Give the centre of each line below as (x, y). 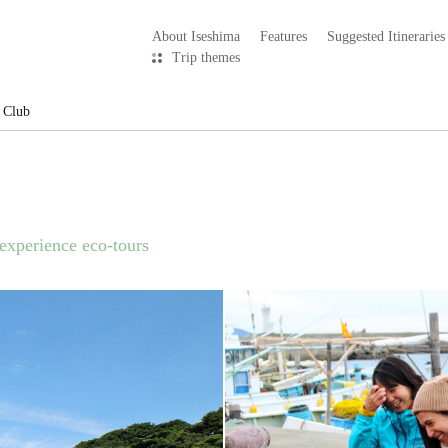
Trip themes (206, 57)
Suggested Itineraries (386, 36)
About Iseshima (196, 36)
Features (283, 36)
